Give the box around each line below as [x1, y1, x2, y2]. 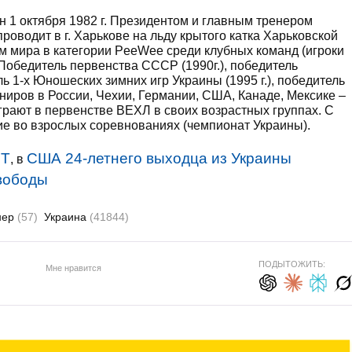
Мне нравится [45, 262, 101, 273]
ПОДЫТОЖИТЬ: [258, 259, 325, 269]
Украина [44, 211, 90, 223]
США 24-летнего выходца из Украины [27, 150, 291, 167]
